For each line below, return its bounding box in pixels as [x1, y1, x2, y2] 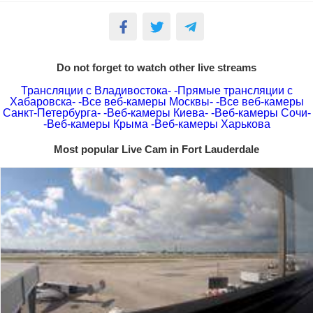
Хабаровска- [9, 96, 75, 108]
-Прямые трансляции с [173, 85, 293, 96]
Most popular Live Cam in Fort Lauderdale [54, 143, 259, 155]
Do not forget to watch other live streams [57, 61, 256, 73]
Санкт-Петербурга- [2, 107, 101, 119]
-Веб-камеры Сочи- [210, 107, 311, 119]
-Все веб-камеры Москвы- [78, 96, 213, 108]
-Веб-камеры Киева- [103, 107, 208, 119]
